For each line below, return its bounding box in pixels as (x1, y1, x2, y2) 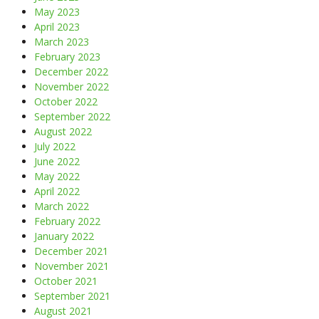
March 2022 (34, 199, 89, 213)
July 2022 (34, 139, 75, 153)
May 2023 (34, 4, 80, 19)
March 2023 (34, 34, 89, 48)
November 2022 (34, 79, 109, 93)
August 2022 (34, 124, 92, 138)
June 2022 (34, 154, 80, 168)
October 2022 (34, 94, 98, 108)
